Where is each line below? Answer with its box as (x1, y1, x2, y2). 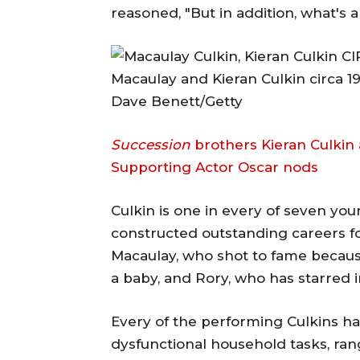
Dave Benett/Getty (111, 92, 243, 109)
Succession (111, 136, 190, 153)
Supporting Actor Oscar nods (111, 158, 318, 175)
